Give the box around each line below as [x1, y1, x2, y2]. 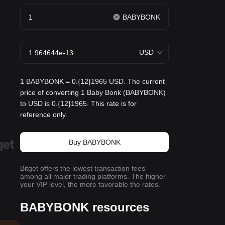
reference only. [20, 110, 67, 119]
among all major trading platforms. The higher [20, 172, 166, 180]
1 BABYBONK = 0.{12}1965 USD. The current [20, 77, 165, 85]
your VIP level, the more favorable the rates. [20, 180, 160, 188]
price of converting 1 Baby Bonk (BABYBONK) [20, 88, 166, 96]
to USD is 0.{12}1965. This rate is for [20, 99, 137, 107]
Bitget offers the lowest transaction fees [20, 164, 145, 172]
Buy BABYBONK [68, 138, 121, 146]
